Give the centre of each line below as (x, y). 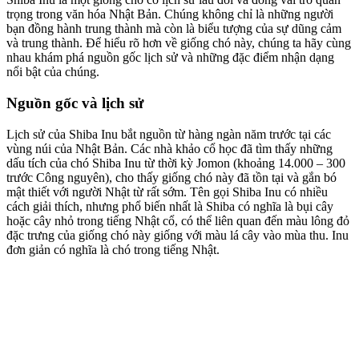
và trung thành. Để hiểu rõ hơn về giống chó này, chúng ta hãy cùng (179, 43)
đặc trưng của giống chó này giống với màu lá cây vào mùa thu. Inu (177, 235)
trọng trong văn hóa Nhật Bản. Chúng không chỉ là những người (170, 14)
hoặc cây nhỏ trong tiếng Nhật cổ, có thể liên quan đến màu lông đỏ (178, 220)
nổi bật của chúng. (53, 72)
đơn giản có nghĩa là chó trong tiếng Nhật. (113, 249)
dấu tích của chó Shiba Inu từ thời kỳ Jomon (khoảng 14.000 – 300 (176, 163)
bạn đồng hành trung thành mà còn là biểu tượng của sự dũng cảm (174, 29)
